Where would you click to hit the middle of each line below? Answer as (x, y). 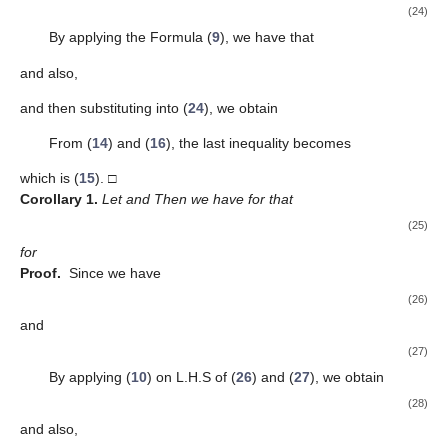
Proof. (40, 272)
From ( (70, 143)
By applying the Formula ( (130, 37)
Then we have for (211, 199)
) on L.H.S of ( (191, 377)
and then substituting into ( (104, 107)
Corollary (51, 199)
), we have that (266, 37)
